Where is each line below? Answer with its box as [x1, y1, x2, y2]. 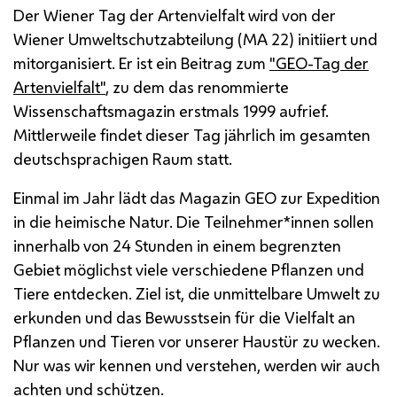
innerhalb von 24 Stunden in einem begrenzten [13, 234, 341, 256]
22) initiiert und [268, 27, 378, 50]
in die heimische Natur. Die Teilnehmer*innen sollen [13, 210, 374, 232]
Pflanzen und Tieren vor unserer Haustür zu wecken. [13, 330, 380, 352]
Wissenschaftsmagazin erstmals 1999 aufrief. [13, 99, 329, 121]
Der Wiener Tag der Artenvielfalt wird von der [13, 4, 336, 26]
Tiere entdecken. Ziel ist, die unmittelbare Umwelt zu [13, 282, 380, 304]
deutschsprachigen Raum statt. [13, 147, 232, 169]
